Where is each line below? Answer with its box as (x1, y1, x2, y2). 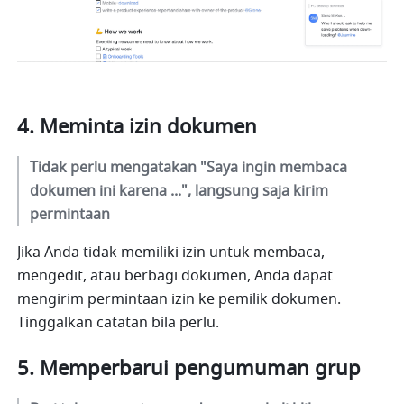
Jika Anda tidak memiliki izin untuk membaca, (17, 241, 326, 263)
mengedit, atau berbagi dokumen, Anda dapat (17, 264, 334, 287)
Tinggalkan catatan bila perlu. (17, 311, 220, 334)
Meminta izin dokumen (40, 112, 258, 142)
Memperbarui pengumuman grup (40, 353, 362, 383)
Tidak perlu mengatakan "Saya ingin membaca (30, 156, 348, 179)
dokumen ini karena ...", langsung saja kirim (30, 179, 329, 202)
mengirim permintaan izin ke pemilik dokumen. (17, 288, 342, 310)
